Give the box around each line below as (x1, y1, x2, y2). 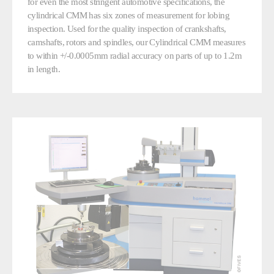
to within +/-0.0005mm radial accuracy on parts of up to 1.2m (28, 50, 242, 61)
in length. (28, 64, 61, 75)
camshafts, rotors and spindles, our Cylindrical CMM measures (28, 37, 245, 48)
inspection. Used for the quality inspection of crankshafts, (28, 23, 226, 34)
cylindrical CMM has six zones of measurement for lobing (28, 10, 229, 21)
